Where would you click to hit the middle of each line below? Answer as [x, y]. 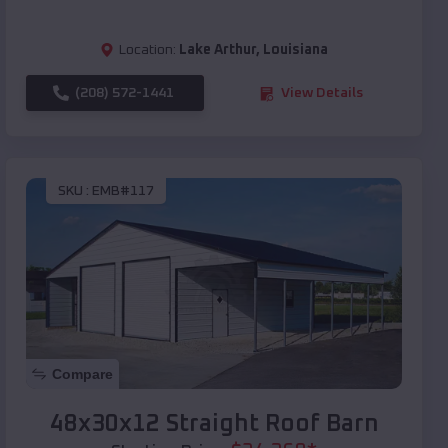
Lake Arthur [217, 50]
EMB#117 [123, 190]
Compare [82, 374]
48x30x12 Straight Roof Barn [214, 424]
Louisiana [295, 50]
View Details [322, 93]
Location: [147, 50]
